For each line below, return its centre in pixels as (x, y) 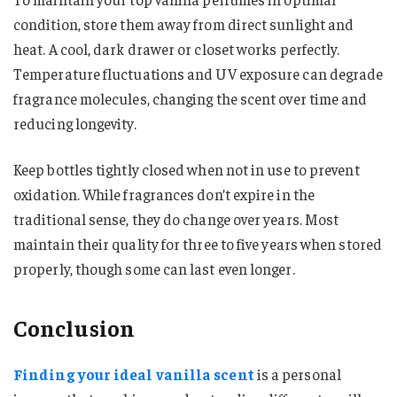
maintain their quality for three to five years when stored (198, 243)
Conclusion (74, 328)
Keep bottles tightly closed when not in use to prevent (187, 169)
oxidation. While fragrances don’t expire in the (164, 194)
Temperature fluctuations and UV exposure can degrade (198, 73)
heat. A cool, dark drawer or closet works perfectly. (177, 48)
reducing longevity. (75, 123)
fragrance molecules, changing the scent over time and (191, 98)
